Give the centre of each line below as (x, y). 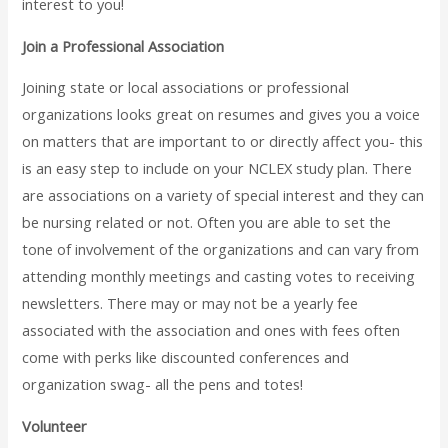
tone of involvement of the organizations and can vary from (221, 249)
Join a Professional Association (123, 45)
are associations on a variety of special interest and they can (223, 195)
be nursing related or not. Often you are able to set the (207, 222)
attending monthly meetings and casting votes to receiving (219, 276)
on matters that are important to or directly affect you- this (223, 141)
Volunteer (55, 425)
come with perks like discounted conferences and (186, 357)
